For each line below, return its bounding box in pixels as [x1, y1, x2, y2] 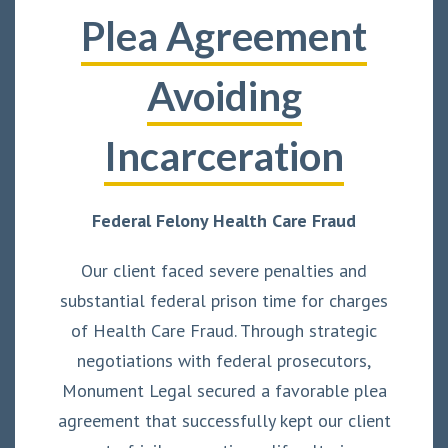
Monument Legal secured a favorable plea [61, 378, 387, 402]
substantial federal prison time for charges [60, 288, 388, 312]
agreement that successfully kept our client [57, 408, 391, 432]
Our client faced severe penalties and [81, 258, 367, 282]
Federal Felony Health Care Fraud [92, 208, 356, 232]
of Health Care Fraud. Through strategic [71, 318, 377, 342]
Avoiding [146, 71, 302, 120]
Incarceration [104, 131, 344, 180]
